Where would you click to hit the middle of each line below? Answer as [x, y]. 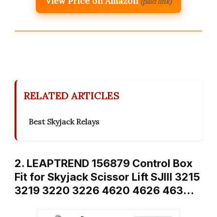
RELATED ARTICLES [71, 96]
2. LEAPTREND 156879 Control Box [104, 163]
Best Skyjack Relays [64, 122]
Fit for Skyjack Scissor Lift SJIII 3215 [107, 177]
